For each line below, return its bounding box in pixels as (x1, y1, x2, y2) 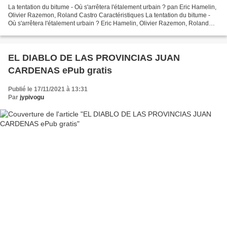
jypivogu (20, 94, 44, 101)
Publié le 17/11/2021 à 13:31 (8, 86, 88, 93)
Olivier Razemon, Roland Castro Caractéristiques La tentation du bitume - (8, 12, 210, 19)
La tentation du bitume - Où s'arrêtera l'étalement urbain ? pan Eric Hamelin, (8, 4, 216, 11)
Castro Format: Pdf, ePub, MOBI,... (8, 28, 101, 35)
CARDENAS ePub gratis (8, 65, 112, 76)
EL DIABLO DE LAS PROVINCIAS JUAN (8, 53, 180, 63)
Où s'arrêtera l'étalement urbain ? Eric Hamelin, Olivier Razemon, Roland (8, 20, 209, 27)
